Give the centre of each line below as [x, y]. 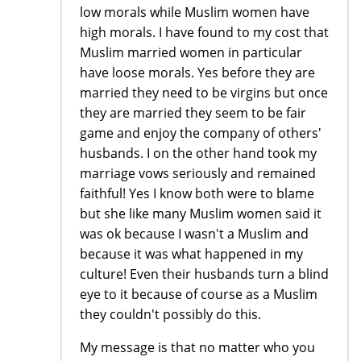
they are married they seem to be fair [193, 113]
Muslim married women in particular [191, 53]
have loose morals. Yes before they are [197, 73]
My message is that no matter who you [197, 348]
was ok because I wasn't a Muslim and [194, 234]
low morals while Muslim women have [195, 12]
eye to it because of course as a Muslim [199, 295]
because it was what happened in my [191, 254]
